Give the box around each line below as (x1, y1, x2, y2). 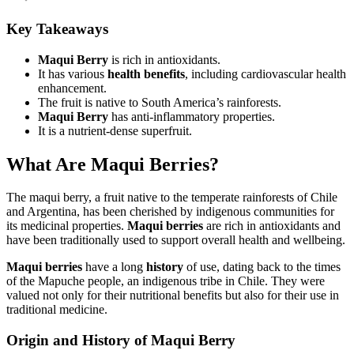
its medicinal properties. (6, 219, 127, 233)
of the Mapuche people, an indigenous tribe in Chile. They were (6, 274, 325, 288)
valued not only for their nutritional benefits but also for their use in (6, 288, 339, 303)
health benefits (107, 66, 185, 81)
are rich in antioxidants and (203, 219, 341, 233)
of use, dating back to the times (183, 260, 341, 274)
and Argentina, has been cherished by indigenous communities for (6, 205, 334, 219)
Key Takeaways (6, 20, 108, 37)
